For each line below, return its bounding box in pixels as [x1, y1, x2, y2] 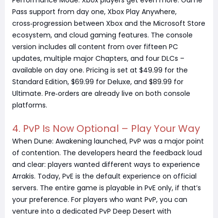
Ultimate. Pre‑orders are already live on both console [12, 89, 190, 99]
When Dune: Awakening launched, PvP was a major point [12, 136, 204, 146]
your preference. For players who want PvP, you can [12, 195, 187, 205]
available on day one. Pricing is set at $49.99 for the [12, 65, 188, 75]
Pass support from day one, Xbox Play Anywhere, [12, 7, 177, 17]
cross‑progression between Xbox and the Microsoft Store [12, 18, 205, 29]
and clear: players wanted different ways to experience [12, 160, 200, 170]
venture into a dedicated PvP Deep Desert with [12, 206, 171, 217]
